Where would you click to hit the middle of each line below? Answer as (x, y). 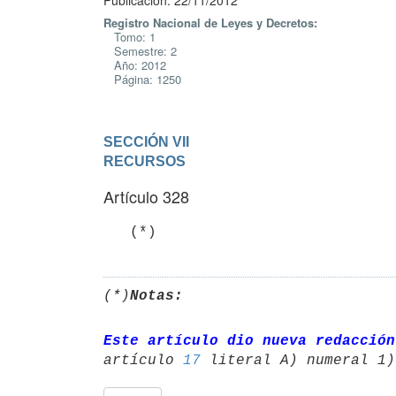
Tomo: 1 (129, 37)
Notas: (156, 296)
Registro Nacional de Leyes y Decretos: (210, 23)
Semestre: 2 (140, 51)
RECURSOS (145, 161)
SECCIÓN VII (146, 141)
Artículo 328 (146, 196)
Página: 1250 (142, 79)
